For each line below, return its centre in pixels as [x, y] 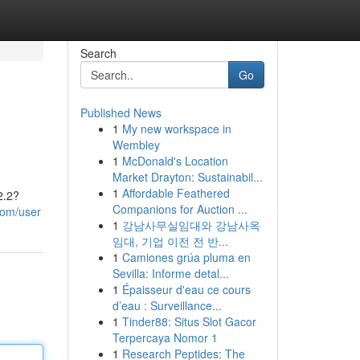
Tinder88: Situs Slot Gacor [189, 321]
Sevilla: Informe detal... [170, 273]
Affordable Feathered [176, 193]
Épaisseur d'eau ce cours [186, 289]
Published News [121, 112]
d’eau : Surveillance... [167, 305]
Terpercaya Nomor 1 [165, 337]
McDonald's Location [175, 161]
